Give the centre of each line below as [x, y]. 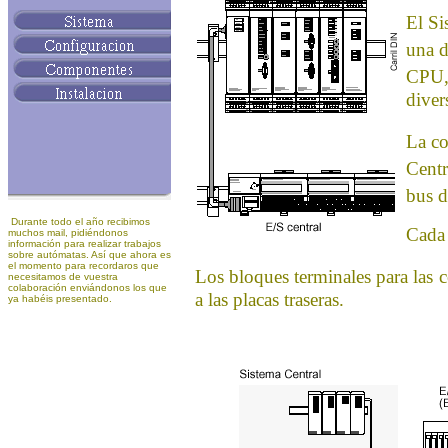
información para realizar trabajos [84, 243]
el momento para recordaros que [83, 265]
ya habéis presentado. [60, 298]
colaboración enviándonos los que [87, 287]
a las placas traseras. [269, 299]
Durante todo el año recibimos [79, 221]
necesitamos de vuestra [63, 276]
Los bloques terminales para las [314, 276]
